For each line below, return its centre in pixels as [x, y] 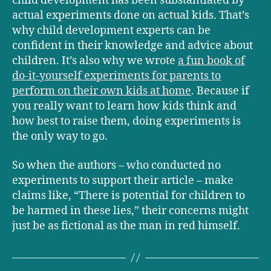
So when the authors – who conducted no [116, 165]
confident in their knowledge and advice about [132, 46]
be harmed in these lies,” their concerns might [130, 211]
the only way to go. [60, 137]
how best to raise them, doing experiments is [126, 122]
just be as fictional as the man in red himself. [126, 226]
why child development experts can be [111, 31]
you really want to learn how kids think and [124, 106]
